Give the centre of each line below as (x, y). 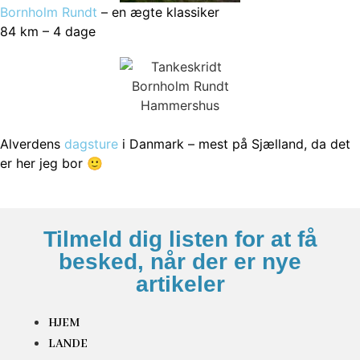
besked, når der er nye (180, 262)
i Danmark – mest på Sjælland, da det (234, 144)
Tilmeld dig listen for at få (180, 239)
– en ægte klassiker (158, 12)
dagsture (91, 144)
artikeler (180, 284)
